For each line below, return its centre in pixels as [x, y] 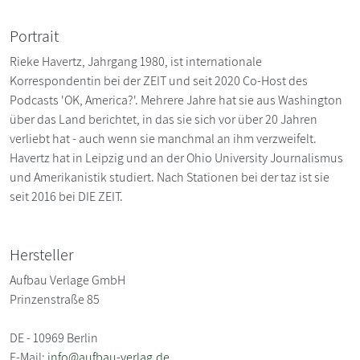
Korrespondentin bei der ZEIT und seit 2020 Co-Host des [159, 81]
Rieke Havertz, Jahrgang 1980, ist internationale [136, 62]
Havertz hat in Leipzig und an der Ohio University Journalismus [176, 158]
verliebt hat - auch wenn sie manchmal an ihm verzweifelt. [163, 139]
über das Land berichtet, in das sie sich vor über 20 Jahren [164, 120]
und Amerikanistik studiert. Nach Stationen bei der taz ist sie [170, 178]
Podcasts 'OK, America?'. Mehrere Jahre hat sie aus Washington [176, 100]
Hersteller [41, 255]
